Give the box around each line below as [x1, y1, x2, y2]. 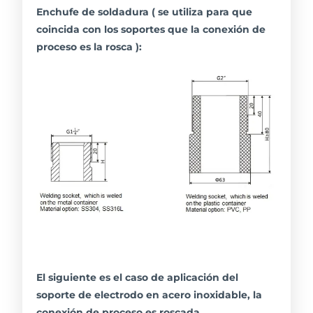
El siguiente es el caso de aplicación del [36, 272, 239, 284]
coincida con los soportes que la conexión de [36, 23, 266, 35]
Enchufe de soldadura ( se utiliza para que [36, 6, 253, 17]
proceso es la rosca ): [36, 41, 143, 52]
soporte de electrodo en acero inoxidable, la [36, 289, 263, 301]
